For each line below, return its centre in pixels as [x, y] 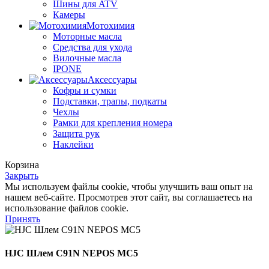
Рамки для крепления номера [113, 122]
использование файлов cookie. [67, 208]
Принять [23, 219]
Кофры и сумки [85, 90]
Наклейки [73, 144]
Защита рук [76, 133]
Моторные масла [87, 36]
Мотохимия [110, 25]
